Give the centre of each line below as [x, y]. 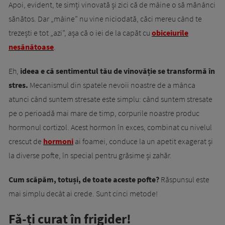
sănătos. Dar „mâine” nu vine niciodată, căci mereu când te [105, 19]
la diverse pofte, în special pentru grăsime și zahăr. [90, 155]
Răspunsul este [184, 180]
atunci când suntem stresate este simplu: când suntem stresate [110, 99]
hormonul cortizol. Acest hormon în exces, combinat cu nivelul [110, 127]
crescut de [26, 141]
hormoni [58, 141]
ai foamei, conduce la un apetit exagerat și [143, 141]
